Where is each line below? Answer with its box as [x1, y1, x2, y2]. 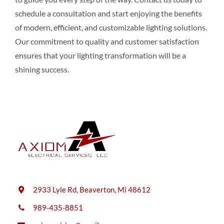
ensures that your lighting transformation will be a [14, 50, 186, 60]
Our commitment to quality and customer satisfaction [14, 36, 199, 46]
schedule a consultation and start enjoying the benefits [14, 8, 202, 18]
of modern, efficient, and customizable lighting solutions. [14, 22, 207, 32]
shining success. [14, 64, 69, 74]
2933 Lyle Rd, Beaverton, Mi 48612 [32, 185, 150, 194]
